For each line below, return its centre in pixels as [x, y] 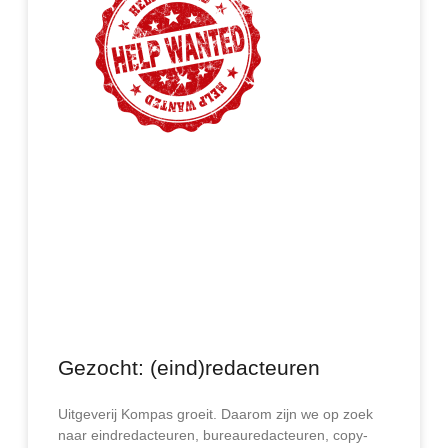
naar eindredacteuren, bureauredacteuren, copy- [213, 435]
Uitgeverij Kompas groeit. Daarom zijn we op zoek [215, 414]
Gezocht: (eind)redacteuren [189, 367]
